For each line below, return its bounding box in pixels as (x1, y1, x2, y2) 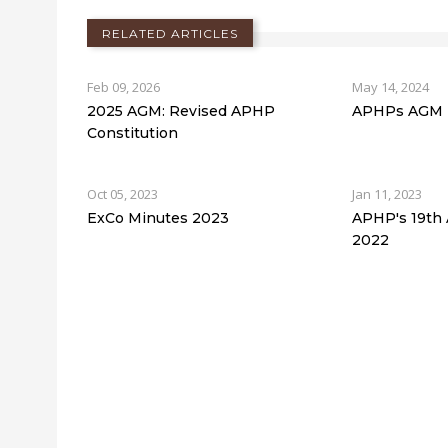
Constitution (87, 124, 178, 143)
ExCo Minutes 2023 (87, 209, 229, 228)
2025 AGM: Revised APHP (87, 102, 275, 121)
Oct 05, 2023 (87, 185, 158, 204)
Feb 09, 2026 (87, 78, 160, 97)
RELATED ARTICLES (102, 26, 238, 42)
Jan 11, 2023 (352, 185, 423, 204)
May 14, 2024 (352, 78, 430, 97)
